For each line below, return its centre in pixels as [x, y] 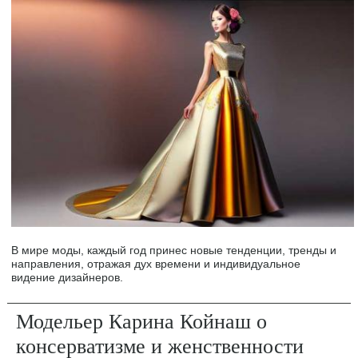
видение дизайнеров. [68, 278]
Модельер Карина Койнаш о [142, 321]
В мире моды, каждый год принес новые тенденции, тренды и [174, 251]
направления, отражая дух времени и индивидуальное [156, 264]
